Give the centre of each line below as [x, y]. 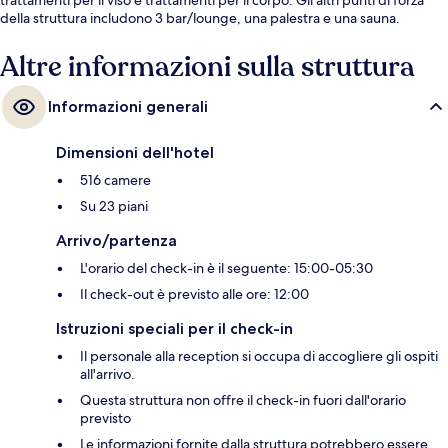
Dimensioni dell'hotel [135, 152]
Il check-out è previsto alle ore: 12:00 [194, 293]
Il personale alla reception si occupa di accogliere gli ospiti [259, 355]
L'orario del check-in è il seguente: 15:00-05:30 [226, 267]
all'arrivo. [107, 373]
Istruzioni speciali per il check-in [174, 328]
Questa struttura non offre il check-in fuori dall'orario [243, 399]
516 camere [115, 179]
